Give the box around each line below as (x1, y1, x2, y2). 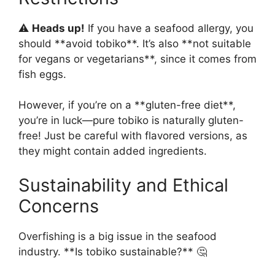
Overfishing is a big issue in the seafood (18, 230, 217, 242)
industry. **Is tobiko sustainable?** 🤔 (18, 245, 207, 258)
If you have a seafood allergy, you (85, 21, 254, 34)
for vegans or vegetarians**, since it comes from (18, 52, 257, 65)
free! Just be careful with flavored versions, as (18, 130, 247, 142)
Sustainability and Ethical (18, 174, 228, 196)
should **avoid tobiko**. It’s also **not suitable (18, 37, 251, 50)
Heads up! (32, 21, 85, 34)
